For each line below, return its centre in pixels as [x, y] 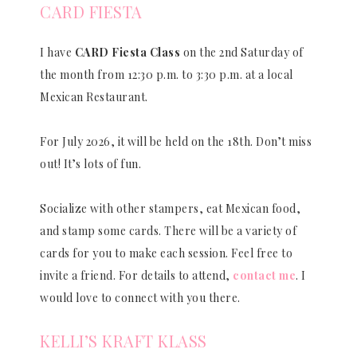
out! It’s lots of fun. [90, 163]
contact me [264, 275]
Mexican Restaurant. [94, 96]
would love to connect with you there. [140, 297]
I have [57, 52]
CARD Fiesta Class [127, 52]
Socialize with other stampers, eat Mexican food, [170, 208]
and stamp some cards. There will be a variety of [168, 230]
